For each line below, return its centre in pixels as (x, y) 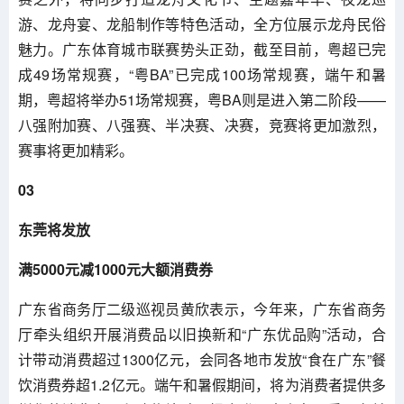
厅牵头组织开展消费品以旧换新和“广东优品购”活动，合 (202, 334)
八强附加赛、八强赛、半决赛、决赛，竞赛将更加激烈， (202, 125)
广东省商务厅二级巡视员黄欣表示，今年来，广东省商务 (202, 309)
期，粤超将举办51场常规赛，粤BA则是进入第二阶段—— (202, 100)
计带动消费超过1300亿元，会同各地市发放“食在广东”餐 (202, 359)
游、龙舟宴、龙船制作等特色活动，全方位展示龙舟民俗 (202, 24)
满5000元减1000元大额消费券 (115, 269)
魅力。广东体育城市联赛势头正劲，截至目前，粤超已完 (202, 49)
